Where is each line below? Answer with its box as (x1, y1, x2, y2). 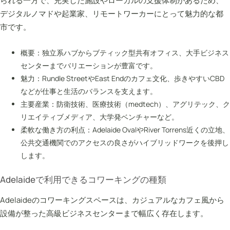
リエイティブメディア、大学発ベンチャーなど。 (21, 111, 179, 122)
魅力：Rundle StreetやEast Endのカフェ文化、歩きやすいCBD (21, 73, 224, 83)
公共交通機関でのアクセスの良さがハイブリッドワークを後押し (21, 137, 229, 147)
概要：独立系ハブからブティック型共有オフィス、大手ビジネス (21, 47, 229, 57)
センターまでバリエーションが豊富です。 (21, 60, 157, 70)
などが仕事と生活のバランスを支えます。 (21, 86, 157, 96)
